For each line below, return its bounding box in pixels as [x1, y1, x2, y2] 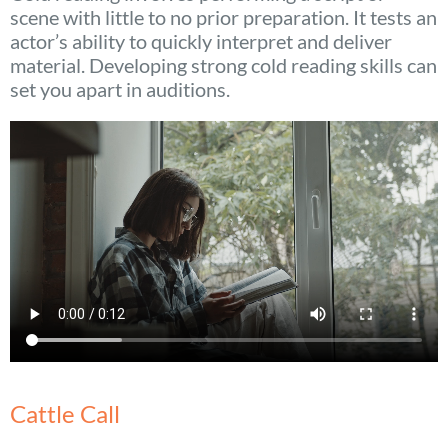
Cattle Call [10, 398, 120, 428]
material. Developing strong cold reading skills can [10, 53, 437, 78]
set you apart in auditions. [10, 77, 230, 102]
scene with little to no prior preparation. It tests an [10, 5, 437, 30]
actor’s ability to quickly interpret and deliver [10, 29, 392, 54]
